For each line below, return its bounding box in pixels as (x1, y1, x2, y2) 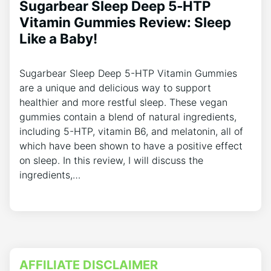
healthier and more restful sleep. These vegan (19, 96, 227, 109)
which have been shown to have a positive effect (19, 140, 243, 152)
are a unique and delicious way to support (19, 82, 211, 94)
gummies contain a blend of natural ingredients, (19, 111, 237, 123)
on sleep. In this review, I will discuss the (19, 154, 203, 167)
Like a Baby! (19, 30, 97, 47)
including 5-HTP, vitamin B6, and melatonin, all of (19, 125, 243, 138)
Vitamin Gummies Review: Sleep (19, 14, 231, 31)
